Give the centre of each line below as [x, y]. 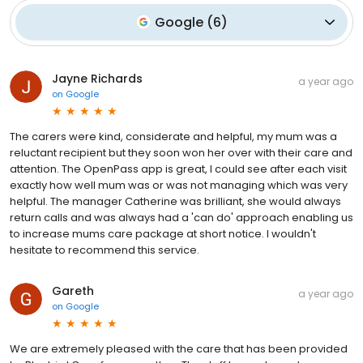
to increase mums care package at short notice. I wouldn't [163, 233]
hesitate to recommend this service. [105, 250]
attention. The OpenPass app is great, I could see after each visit [178, 169]
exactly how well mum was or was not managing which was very [179, 185]
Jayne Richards [97, 78]
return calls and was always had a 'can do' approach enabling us [181, 217]
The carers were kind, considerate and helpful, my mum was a [173, 136]
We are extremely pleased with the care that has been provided [179, 348]
